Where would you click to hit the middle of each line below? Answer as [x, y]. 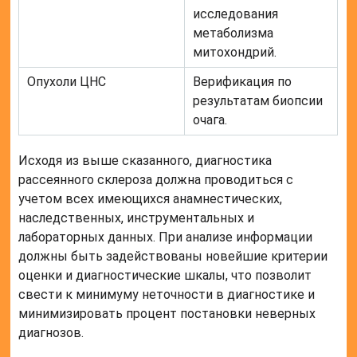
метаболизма [233, 33]
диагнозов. [51, 332]
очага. [210, 120]
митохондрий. [235, 52]
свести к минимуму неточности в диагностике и [167, 294]
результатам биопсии [258, 100]
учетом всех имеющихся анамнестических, [151, 198]
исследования [236, 14]
